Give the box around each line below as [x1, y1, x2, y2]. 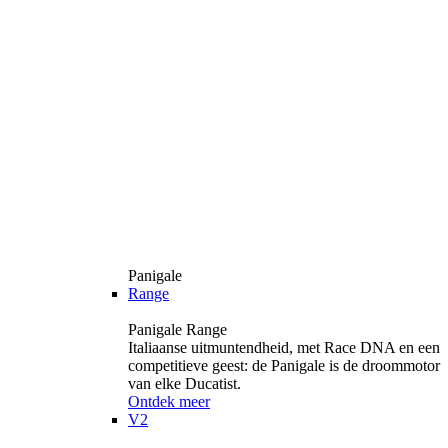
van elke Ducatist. [128, 374, 241, 392]
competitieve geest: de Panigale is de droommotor [128, 356, 440, 374]
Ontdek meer [128, 392, 210, 410]
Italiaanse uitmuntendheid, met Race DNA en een [128, 338, 440, 356]
